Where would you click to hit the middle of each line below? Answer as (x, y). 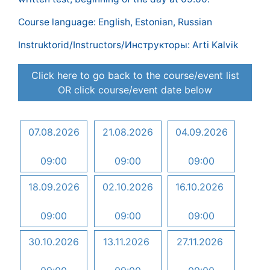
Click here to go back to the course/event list (135, 75)
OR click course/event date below (135, 90)
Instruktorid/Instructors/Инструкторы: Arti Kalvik (128, 45)
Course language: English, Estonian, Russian (115, 22)
